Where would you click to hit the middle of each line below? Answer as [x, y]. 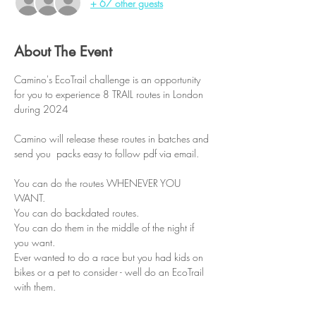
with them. [35, 287]
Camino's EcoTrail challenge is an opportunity [109, 79]
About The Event [63, 51]
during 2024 [41, 109]
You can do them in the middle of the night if [105, 227]
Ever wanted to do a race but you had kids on [110, 257]
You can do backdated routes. [77, 213]
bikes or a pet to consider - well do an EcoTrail [110, 272]
